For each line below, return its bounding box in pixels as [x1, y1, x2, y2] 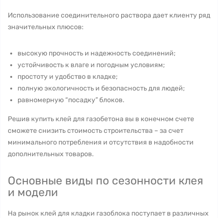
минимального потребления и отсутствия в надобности [8, 138, 194, 146]
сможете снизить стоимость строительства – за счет [8, 127, 183, 135]
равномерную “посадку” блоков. [18, 96, 125, 104]
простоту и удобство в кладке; [18, 73, 118, 81]
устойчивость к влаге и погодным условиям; [18, 61, 165, 69]
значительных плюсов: [8, 23, 84, 31]
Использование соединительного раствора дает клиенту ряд [8, 11, 210, 19]
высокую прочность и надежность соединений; [18, 49, 176, 57]
